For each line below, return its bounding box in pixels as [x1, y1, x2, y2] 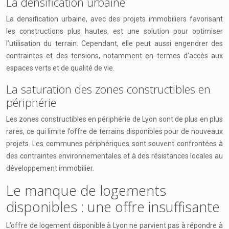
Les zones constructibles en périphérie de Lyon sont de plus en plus [6, 115, 223, 123]
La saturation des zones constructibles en [6, 81, 211, 97]
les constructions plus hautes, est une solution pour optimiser [6, 27, 223, 35]
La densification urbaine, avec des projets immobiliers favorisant [6, 15, 223, 23]
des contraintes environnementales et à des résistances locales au [6, 152, 223, 160]
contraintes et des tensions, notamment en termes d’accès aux [6, 52, 223, 60]
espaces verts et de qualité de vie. [6, 64, 114, 72]
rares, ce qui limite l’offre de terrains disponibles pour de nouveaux [6, 127, 223, 135]
